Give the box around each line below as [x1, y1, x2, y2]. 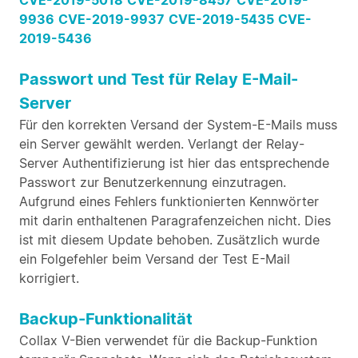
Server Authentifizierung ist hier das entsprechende [19, 155, 329, 171]
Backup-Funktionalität [19, 309, 193, 328]
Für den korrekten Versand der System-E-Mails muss [19, 117, 337, 133]
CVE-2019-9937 [58, 11, 165, 27]
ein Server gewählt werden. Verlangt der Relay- [19, 136, 304, 152]
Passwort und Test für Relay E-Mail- [19, 70, 298, 89]
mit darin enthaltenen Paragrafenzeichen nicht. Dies [19, 213, 331, 229]
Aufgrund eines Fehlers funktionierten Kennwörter [19, 193, 319, 209]
